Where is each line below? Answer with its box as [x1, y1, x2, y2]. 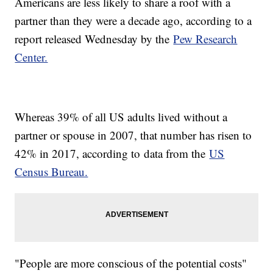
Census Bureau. [15, 164, 88, 180]
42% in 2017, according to [15, 146, 141, 161]
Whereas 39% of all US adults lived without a [15, 109, 228, 125]
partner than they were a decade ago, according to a [15, 13, 252, 29]
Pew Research [173, 31, 238, 47]
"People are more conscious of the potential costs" [15, 255, 247, 271]
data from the [144, 146, 210, 161]
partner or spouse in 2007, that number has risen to [15, 127, 252, 143]
